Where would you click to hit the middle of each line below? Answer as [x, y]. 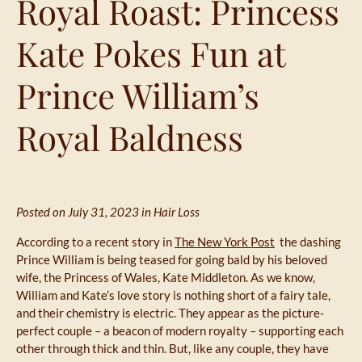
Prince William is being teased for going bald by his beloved [172, 259]
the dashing [308, 241]
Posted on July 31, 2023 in [85, 211]
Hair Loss [177, 211]
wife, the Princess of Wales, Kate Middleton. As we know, [166, 277]
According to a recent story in [95, 241]
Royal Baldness [130, 137]
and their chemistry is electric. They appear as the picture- [170, 312]
